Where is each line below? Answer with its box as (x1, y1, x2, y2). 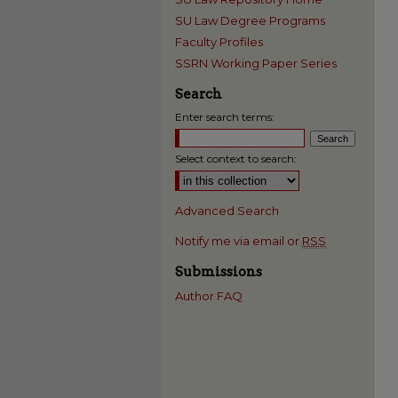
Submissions (175, 264, 262, 280)
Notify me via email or (175, 234, 302, 248)
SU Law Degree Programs (175, 13, 325, 28)
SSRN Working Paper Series (175, 56, 337, 70)
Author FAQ (175, 289, 243, 303)
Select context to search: (175, 152, 297, 165)
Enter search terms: (175, 110, 275, 123)
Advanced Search (175, 203, 279, 218)
